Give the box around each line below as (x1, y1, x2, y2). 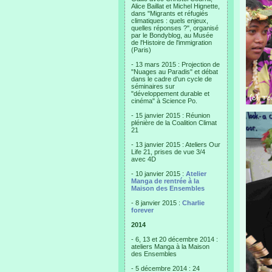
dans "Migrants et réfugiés (131, 10, 208, 17)
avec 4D (131, 155, 156, 163)
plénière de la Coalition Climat (131, 119, 217, 126)
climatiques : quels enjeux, (131, 17, 208, 24)
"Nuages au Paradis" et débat (131, 68, 218, 75)
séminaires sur (131, 83, 175, 90)
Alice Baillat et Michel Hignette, (131, 2, 220, 10)
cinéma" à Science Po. (131, 97, 197, 104)
